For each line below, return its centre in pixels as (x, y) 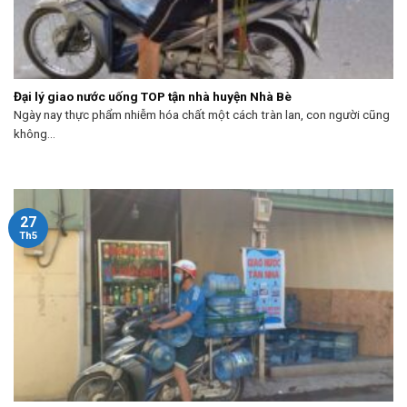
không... (35, 134)
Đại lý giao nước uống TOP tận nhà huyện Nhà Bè (153, 96)
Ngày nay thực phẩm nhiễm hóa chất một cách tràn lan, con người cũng (202, 115)
